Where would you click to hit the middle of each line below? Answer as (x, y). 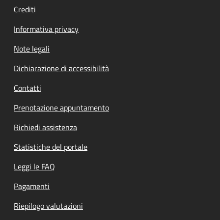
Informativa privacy (46, 29)
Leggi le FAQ (34, 167)
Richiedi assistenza (45, 127)
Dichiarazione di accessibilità (61, 69)
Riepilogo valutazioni (48, 206)
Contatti (27, 88)
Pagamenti (32, 186)
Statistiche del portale (51, 147)
